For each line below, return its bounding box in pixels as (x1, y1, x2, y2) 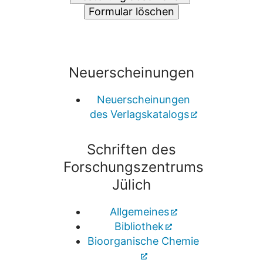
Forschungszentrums (63, 158, 204, 176)
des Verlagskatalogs (89, 108, 189, 121)
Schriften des (87, 140, 176, 158)
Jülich (112, 176, 151, 193)
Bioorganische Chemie (87, 234, 199, 247)
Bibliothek (114, 220, 164, 232)
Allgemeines (109, 205, 169, 218)
